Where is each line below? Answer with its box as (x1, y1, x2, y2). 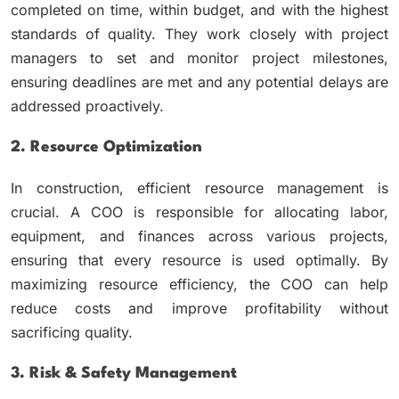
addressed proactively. (11, 96, 164, 115)
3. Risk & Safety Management (11, 365, 237, 381)
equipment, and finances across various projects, (11, 226, 388, 245)
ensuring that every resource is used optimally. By (11, 250, 388, 269)
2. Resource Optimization (11, 139, 202, 155)
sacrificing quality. (11, 322, 133, 341)
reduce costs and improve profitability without (11, 298, 388, 317)
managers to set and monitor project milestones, (11, 48, 388, 67)
